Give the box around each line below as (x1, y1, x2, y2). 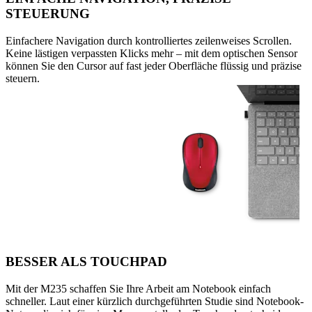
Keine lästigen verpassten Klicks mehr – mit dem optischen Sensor (6, 47, 297, 60)
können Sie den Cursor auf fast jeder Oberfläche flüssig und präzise (6, 60, 302, 72)
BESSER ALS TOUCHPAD (6, 253, 167, 269)
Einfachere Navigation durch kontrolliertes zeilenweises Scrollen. (6, 35, 292, 47)
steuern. (6, 72, 40, 85)
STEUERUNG (6, 6, 90, 22)
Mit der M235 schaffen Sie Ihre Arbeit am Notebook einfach (6, 282, 271, 295)
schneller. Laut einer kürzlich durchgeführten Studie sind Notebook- (6, 295, 304, 307)
